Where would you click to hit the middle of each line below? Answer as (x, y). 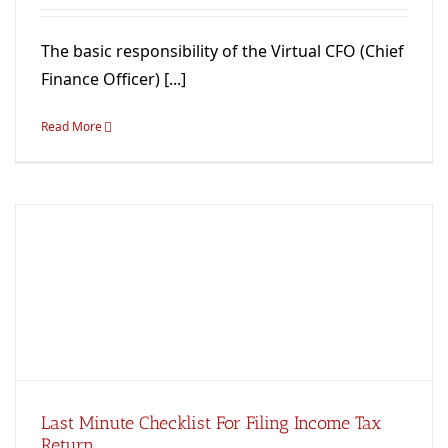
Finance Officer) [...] (113, 78)
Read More (71, 126)
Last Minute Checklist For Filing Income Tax (211, 422)
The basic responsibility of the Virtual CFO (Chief (222, 50)
